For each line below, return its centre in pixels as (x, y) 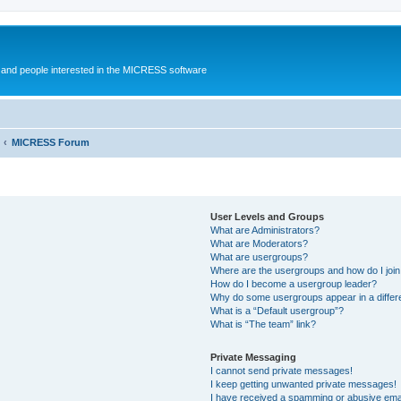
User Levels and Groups (268, 216)
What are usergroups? (260, 256)
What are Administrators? (265, 230)
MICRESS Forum (51, 142)
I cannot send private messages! (282, 370)
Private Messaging (254, 357)
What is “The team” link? (264, 324)
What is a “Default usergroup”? (277, 310)
